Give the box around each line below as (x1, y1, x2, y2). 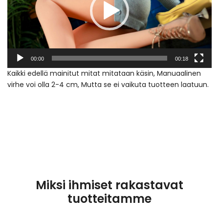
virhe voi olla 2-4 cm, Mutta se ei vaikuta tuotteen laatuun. (7, 80, 209, 90)
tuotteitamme (67, 191, 152, 207)
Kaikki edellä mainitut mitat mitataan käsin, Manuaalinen (7, 68, 201, 79)
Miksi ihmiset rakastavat (36, 177, 183, 194)
